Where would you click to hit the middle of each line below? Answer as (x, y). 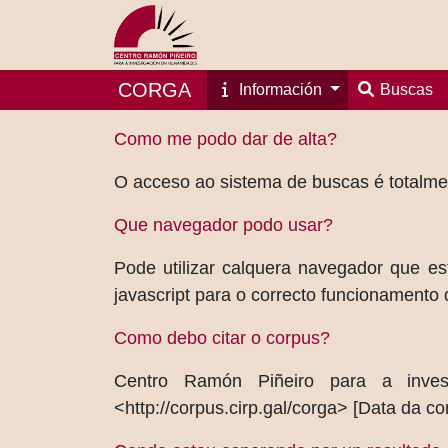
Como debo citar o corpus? (222, 338)
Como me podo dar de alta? (225, 139)
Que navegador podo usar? (223, 225)
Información (280, 89)
